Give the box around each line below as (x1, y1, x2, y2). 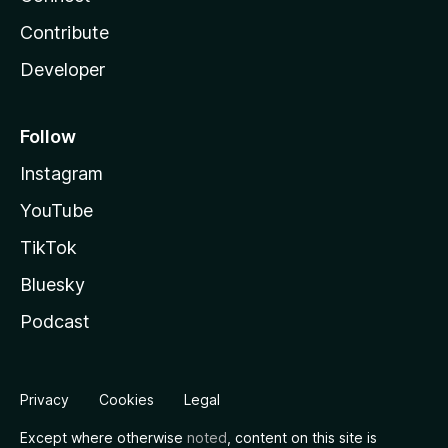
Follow (20, 126, 76, 147)
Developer (20, 59, 105, 80)
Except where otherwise (20, 429, 187, 446)
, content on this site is (227, 429, 377, 446)
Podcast (20, 311, 90, 332)
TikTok (20, 237, 77, 258)
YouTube (20, 200, 93, 221)
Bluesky (20, 274, 85, 295)
